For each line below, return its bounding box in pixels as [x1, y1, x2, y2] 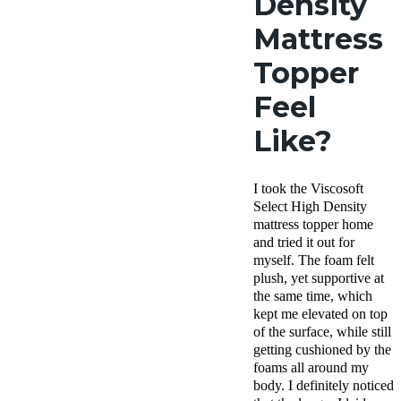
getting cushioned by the [253, 342, 391, 358]
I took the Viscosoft [253, 181, 363, 197]
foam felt [320, 252, 374, 269]
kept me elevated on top [253, 306, 388, 322]
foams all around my [253, 360, 369, 376]
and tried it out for [253, 235, 354, 251]
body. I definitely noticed [253, 378, 394, 394]
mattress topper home [253, 217, 373, 233]
